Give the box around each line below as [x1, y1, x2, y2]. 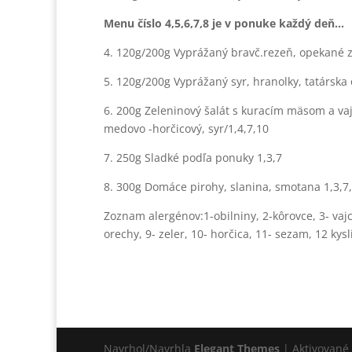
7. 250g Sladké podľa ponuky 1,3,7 [104, 150, 282, 165]
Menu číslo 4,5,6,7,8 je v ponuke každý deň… [104, 16, 344, 31]
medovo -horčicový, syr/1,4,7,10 [104, 121, 269, 136]
